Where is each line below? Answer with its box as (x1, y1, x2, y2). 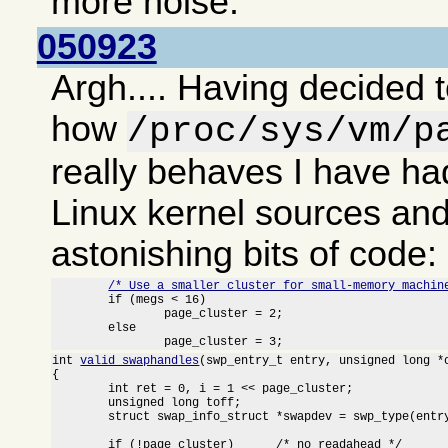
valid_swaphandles (80, 353, 200, 368)
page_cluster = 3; (164, 334, 284, 349)
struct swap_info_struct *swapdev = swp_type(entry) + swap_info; (52, 409, 109, 424)
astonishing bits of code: (51, 233, 438, 274)
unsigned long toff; (52, 395, 109, 410)
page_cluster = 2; (52, 306, 165, 321)
